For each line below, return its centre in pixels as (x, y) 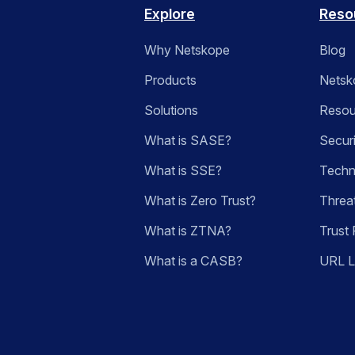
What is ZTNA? (188, 231)
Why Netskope (187, 50)
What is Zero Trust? (200, 201)
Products (170, 80)
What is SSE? (183, 171)
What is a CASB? (193, 261)
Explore (170, 14)
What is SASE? (188, 141)
